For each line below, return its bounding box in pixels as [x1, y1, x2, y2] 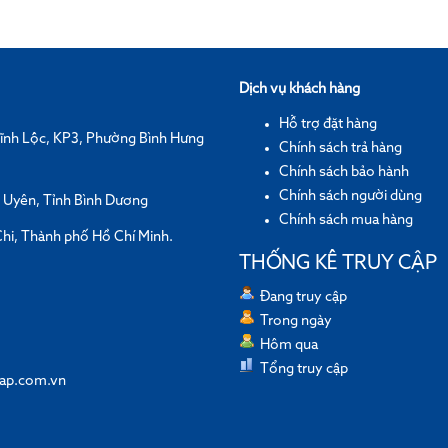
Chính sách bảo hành [279, 164, 409, 179]
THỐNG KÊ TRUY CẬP [239, 254, 437, 274]
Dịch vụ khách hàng [239, 81, 360, 96]
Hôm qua [260, 338, 318, 353]
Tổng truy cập [260, 362, 348, 377]
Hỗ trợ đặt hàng [279, 116, 377, 131]
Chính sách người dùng [279, 188, 422, 203]
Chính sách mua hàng [279, 212, 413, 227]
